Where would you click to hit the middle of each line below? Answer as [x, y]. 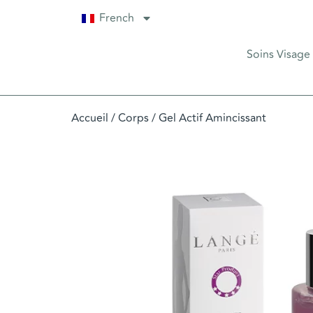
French [117, 18]
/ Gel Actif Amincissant [208, 118]
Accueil [90, 118]
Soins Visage [278, 54]
